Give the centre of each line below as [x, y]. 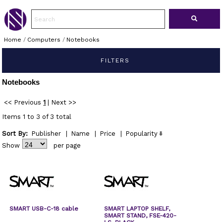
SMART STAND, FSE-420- [140, 216]
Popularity [142, 134]
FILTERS [113, 60]
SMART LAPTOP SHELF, [137, 209]
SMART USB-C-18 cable [44, 209]
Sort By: [15, 134]
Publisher [46, 134]
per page [67, 145]
